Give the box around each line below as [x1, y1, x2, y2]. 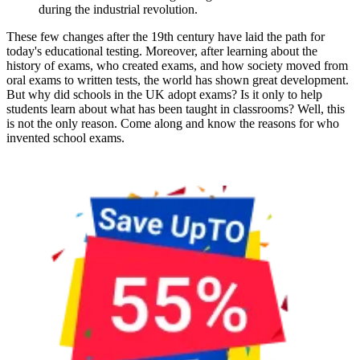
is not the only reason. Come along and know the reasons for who [6, 116, 339, 130]
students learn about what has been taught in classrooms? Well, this [6, 101, 345, 116]
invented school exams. [6, 130, 125, 145]
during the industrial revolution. [39, 2, 198, 16]
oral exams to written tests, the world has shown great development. [6, 72, 349, 87]
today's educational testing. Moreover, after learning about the [6, 43, 317, 58]
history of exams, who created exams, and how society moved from [6, 58, 348, 72]
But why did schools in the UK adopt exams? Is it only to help [6, 87, 322, 101]
